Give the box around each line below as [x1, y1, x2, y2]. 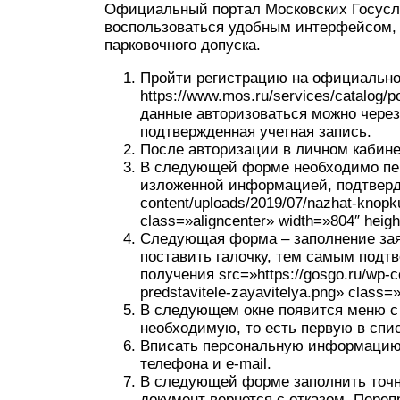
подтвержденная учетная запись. [140, 123, 371, 140]
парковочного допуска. [104, 37, 261, 54]
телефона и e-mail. [140, 355, 271, 372]
